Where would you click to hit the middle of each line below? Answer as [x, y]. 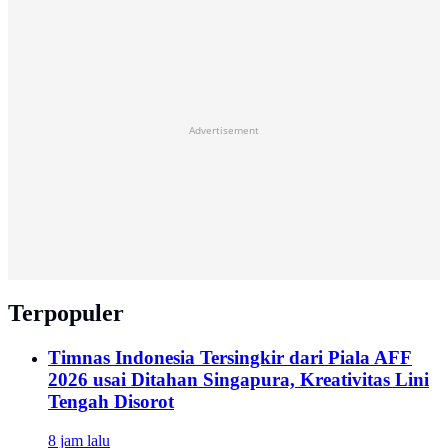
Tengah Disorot [111, 402]
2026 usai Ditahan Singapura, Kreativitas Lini [238, 380]
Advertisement [224, 130]
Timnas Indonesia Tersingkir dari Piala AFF [230, 358]
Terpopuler [66, 313]
